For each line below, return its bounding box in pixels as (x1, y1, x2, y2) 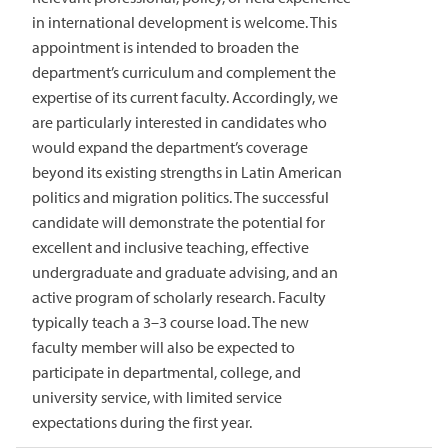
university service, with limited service (32, 387, 282, 408)
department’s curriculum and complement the (32, 62, 336, 83)
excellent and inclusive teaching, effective (32, 237, 309, 258)
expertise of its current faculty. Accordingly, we (32, 87, 338, 108)
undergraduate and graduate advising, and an (32, 262, 338, 283)
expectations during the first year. (32, 412, 252, 433)
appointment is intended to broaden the (32, 37, 299, 58)
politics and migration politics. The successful (32, 187, 329, 208)
